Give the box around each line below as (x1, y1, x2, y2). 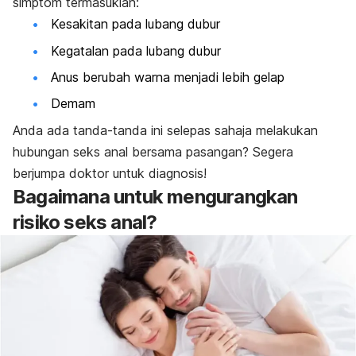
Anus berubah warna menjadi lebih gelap (51, 69, 284, 86)
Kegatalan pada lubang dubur (51, 42, 221, 59)
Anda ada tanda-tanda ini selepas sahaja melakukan (13, 122, 318, 138)
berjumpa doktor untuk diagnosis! (13, 164, 207, 181)
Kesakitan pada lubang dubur (51, 16, 220, 33)
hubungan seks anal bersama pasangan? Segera (13, 143, 293, 160)
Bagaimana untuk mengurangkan (13, 184, 298, 208)
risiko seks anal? (13, 210, 157, 234)
